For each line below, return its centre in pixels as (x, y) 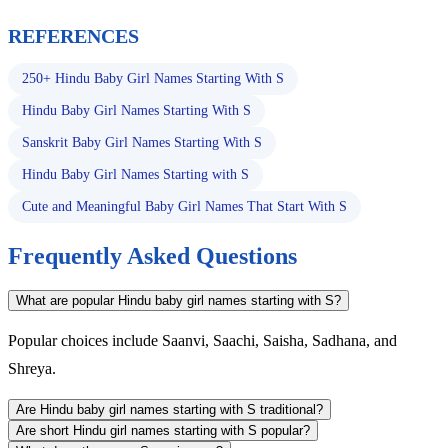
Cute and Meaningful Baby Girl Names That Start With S (184, 206)
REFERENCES (73, 35)
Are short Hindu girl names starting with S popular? (163, 430)
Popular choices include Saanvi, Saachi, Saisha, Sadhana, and (202, 340)
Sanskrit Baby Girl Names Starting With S (142, 142)
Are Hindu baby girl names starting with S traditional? (169, 409)
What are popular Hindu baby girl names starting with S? (178, 300)
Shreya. (32, 368)
